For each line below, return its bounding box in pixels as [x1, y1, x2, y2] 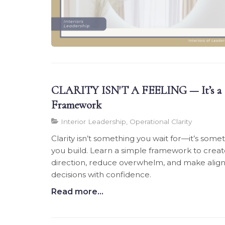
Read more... [51, 186, 103, 196]
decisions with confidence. [51, 169, 151, 179]
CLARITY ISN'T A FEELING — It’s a [51, 83, 221, 97]
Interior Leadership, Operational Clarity [59, 117, 192, 126]
